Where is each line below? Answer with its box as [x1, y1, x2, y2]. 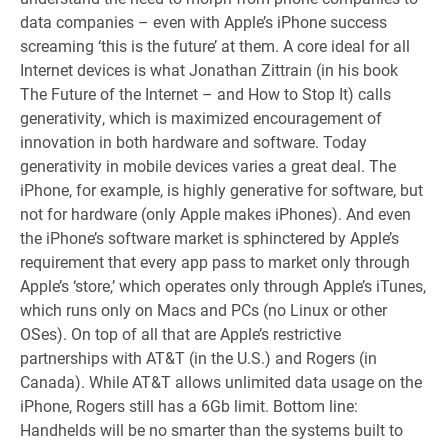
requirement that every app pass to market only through [20, 251, 410, 272]
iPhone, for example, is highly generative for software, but [20, 179, 423, 200]
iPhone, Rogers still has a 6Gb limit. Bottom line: [20, 395, 358, 416]
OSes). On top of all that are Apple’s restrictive [20, 323, 341, 344]
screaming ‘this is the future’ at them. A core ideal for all [20, 35, 410, 56]
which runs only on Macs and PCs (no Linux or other [20, 299, 387, 320]
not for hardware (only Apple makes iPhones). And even [20, 203, 411, 224]
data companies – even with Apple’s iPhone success [20, 11, 387, 32]
